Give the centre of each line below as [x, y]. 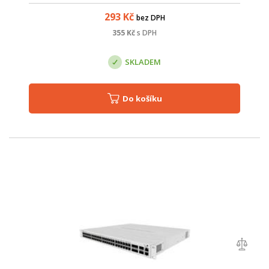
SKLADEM [143, 62]
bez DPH [150, 17]
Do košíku [145, 98]
